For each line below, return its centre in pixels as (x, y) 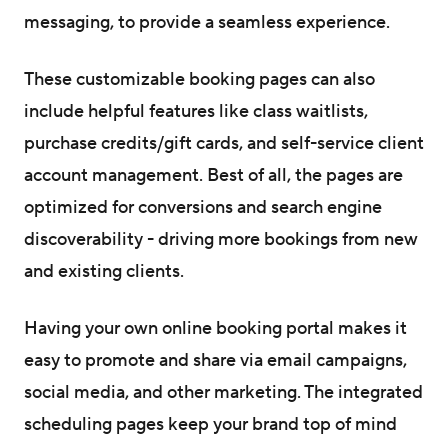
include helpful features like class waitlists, (196, 112)
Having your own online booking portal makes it (215, 329)
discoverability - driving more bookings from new (221, 240)
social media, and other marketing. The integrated (223, 393)
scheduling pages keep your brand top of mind (210, 425)
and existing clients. (104, 272)
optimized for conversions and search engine (203, 208)
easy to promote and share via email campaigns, (215, 361)
